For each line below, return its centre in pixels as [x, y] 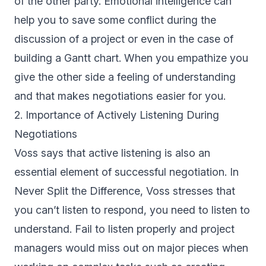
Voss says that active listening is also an [112, 153]
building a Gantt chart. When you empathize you [131, 58]
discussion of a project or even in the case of [124, 39]
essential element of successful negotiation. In [126, 172]
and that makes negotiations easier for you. [121, 96]
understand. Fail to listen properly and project [124, 229]
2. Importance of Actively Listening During [117, 115]
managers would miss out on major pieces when [131, 248]
